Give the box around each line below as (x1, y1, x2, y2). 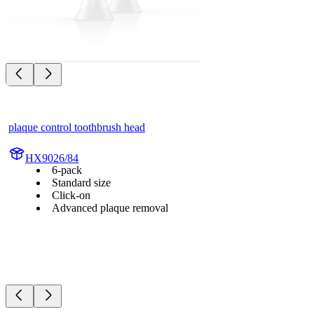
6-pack (52, 164, 82, 177)
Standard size (52, 177, 111, 189)
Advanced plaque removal (52, 202, 168, 214)
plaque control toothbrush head (8, 121, 145, 134)
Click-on (52, 189, 90, 202)
